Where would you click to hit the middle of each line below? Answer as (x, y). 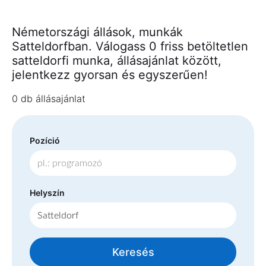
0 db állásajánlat (49, 99)
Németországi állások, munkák (97, 32)
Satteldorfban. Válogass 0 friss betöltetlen (130, 46)
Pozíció (45, 140)
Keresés (133, 252)
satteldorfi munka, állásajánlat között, (117, 61)
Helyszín (47, 193)
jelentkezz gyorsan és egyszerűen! (110, 75)
